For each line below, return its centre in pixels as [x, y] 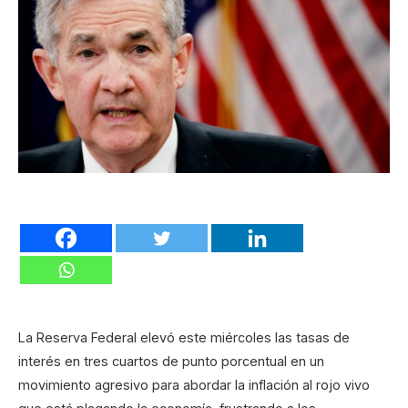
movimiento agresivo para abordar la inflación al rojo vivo [194, 385]
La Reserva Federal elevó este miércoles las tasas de [184, 338]
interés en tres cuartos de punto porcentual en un [171, 362]
